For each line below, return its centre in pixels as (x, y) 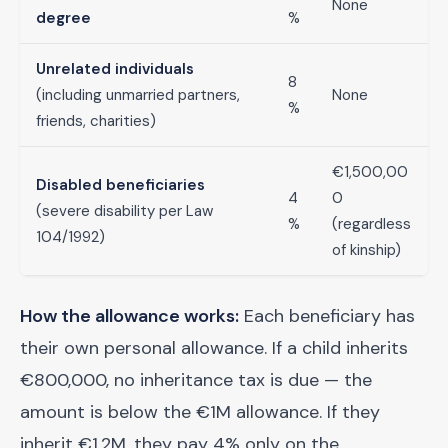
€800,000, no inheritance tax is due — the (196, 380)
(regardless (371, 224)
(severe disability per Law (124, 211)
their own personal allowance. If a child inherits (214, 348)
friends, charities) (96, 121)
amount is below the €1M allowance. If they (200, 412)
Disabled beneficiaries (120, 185)
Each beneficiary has (327, 316)
